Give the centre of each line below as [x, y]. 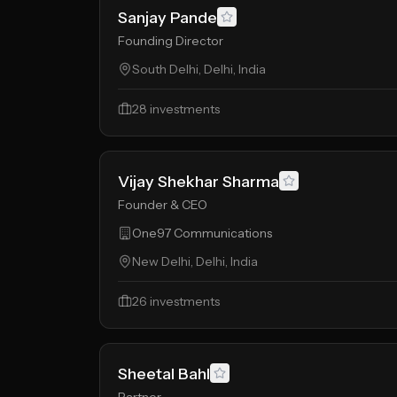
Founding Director [171, 41]
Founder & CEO [163, 205]
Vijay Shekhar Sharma [198, 182]
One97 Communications [202, 233]
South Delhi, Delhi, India [199, 69]
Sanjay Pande [167, 18]
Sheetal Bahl [164, 374]
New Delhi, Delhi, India [195, 261]
